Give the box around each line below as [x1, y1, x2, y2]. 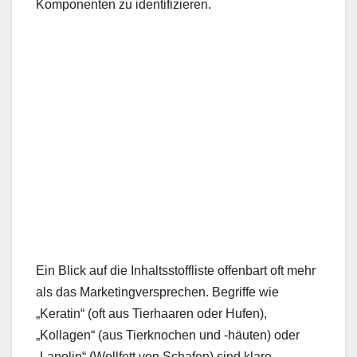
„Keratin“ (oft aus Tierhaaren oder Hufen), [36, 306, 267, 320]
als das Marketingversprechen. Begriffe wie [36, 284, 279, 299]
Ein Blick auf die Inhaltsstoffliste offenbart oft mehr [36, 263, 316, 277]
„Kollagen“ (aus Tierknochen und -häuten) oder [36, 328, 300, 342]
